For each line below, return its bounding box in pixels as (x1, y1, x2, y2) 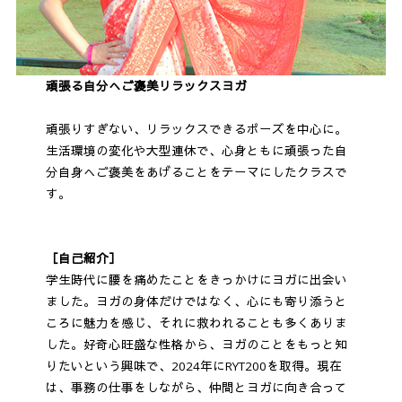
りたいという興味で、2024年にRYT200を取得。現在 (45, 358, 342, 375)
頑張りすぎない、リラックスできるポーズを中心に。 (45, 121, 347, 138)
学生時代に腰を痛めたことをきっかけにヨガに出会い (45, 272, 347, 289)
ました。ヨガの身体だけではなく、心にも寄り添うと (45, 293, 347, 310)
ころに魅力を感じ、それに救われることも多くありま (45, 315, 347, 332)
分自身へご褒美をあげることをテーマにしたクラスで (45, 164, 347, 181)
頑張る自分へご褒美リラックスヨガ (45, 78, 247, 95)
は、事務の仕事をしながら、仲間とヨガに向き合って (45, 380, 347, 397)
